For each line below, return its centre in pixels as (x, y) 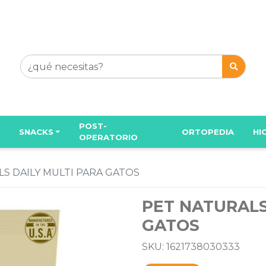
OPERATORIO (109, 137)
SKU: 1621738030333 (191, 246)
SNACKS (36, 132)
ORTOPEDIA (208, 132)
